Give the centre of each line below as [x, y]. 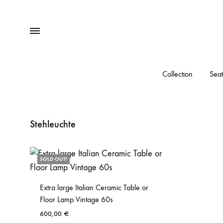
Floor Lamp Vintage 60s [76, 199]
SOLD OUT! [54, 159]
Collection [177, 74]
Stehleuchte [53, 124]
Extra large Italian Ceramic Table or [94, 187]
